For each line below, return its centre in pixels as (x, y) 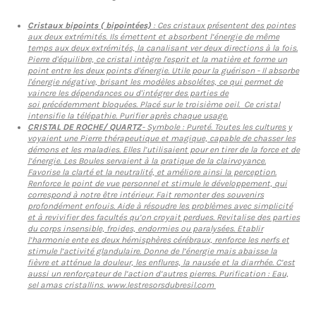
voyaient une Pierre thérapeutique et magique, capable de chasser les (162, 139)
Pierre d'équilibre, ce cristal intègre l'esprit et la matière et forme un (157, 60)
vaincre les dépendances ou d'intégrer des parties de (128, 93)
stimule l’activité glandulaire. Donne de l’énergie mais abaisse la (152, 251)
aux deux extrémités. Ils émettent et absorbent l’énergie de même (153, 37)
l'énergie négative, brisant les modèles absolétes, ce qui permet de (155, 82)
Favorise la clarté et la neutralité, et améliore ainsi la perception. (152, 172)
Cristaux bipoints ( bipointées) (90, 26)
